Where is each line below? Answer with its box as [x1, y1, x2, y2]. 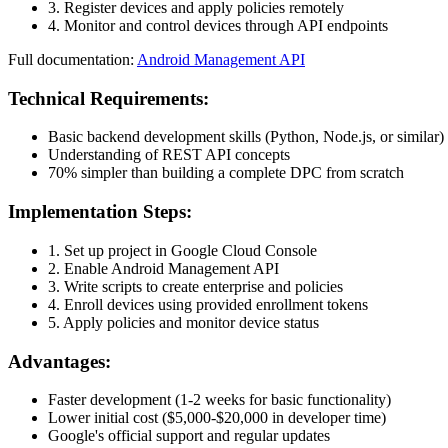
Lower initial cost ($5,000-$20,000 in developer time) [48, 409, 386, 427]
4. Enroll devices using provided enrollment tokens [48, 295, 368, 313]
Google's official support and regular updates [48, 427, 330, 445]
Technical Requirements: [8, 87, 209, 109]
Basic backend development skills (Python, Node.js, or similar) [48, 128, 444, 146]
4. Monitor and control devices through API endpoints [48, 17, 388, 34]
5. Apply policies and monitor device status [48, 313, 319, 331]
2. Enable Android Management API [48, 259, 279, 277]
